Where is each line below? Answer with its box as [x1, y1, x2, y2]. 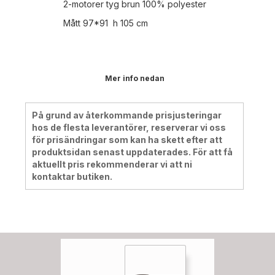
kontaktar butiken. [32, 171, 113, 182]
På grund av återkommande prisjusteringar [32, 109, 222, 120]
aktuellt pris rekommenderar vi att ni [32, 158, 193, 169]
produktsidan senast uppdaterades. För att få [32, 146, 233, 157]
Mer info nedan [104, 73, 165, 83]
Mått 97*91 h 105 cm [63, 17, 148, 28]
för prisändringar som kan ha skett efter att [32, 134, 223, 145]
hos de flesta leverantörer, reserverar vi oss [32, 122, 227, 133]
